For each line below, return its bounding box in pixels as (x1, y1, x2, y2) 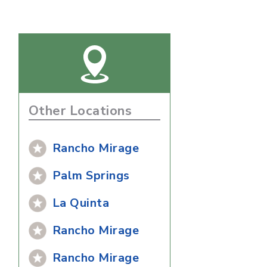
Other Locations (29, 101, 132, 120)
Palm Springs (52, 167, 130, 184)
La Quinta (52, 194, 110, 211)
